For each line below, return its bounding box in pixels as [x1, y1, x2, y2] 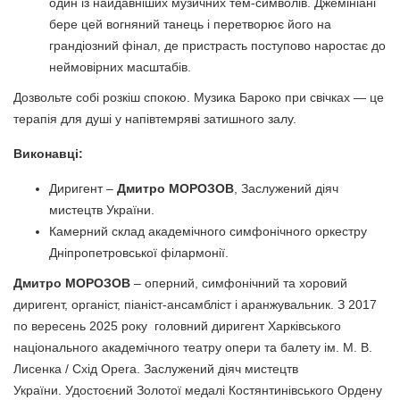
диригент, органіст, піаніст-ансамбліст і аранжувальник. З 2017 [13, 296, 377, 312]
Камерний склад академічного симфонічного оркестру [49, 223, 367, 238]
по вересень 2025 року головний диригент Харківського [13, 318, 341, 333]
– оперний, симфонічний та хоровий [130, 275, 347, 290]
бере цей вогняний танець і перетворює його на [49, 16, 331, 31]
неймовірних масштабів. [49, 59, 191, 74]
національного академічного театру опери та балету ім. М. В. [13, 339, 372, 354]
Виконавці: [13, 146, 83, 161]
